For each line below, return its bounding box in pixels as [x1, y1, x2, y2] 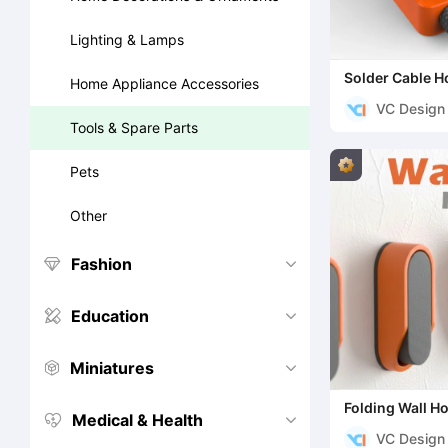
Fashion [71, 254, 132, 274]
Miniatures [70, 358, 154, 378]
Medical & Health [72, 410, 203, 430]
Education [71, 306, 149, 326]
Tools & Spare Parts [70, 119, 198, 136]
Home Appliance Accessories [70, 75, 259, 92]
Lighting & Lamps [70, 31, 184, 48]
